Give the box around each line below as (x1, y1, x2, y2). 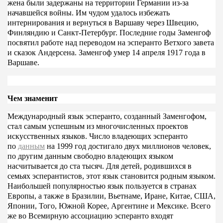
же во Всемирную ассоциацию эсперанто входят (7, 211, 173, 220)
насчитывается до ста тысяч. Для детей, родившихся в (7, 161, 192, 170)
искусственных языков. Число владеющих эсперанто (7, 131, 188, 140)
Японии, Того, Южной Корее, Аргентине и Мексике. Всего (7, 201, 211, 210)
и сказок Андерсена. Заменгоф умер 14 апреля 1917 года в (7, 48, 206, 57)
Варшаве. (7, 58, 39, 67)
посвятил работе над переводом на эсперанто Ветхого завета (7, 38, 214, 47)
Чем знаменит (7, 94, 58, 103)
